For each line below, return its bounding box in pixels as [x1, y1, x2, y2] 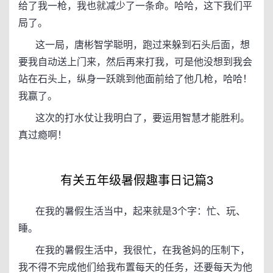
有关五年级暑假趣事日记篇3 [60, 174, 213, 187]
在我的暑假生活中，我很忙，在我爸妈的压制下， [18, 245, 250, 255]
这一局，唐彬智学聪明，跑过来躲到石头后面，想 [18, 40, 250, 50]
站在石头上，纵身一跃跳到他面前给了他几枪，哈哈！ [18, 74, 252, 84]
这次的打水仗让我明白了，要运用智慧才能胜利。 [18, 113, 250, 123]
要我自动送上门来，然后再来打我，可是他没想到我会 [18, 57, 252, 67]
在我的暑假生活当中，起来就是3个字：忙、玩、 [18, 206, 246, 216]
